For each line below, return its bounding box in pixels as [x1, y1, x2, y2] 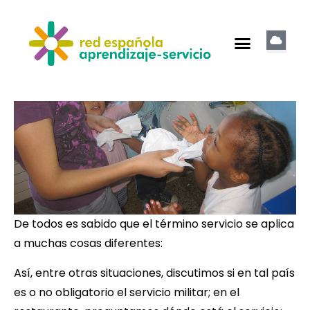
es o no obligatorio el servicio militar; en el [14, 284, 239, 300]
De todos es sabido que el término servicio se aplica [14, 215, 294, 232]
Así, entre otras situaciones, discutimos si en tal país [14, 264, 295, 281]
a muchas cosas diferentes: [14, 235, 163, 251]
